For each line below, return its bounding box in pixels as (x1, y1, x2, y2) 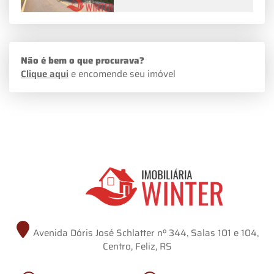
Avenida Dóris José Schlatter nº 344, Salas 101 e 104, (30, 226, 259, 241)
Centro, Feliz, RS (102, 239, 172, 254)
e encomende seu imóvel (68, 67, 176, 82)
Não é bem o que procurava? (21, 53, 144, 68)
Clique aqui (21, 67, 68, 82)
